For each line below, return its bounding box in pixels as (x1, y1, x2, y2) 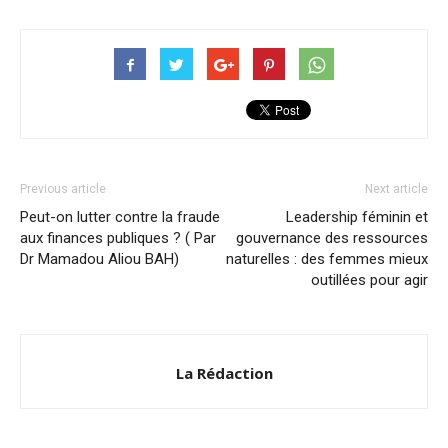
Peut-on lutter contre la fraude (20, 208, 220, 227)
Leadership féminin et (286, 208, 428, 227)
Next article (365, 182, 428, 197)
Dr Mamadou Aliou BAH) (20, 250, 179, 269)
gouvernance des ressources (236, 229, 428, 248)
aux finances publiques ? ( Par (20, 229, 216, 248)
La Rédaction (175, 363, 273, 384)
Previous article (20, 182, 106, 197)
